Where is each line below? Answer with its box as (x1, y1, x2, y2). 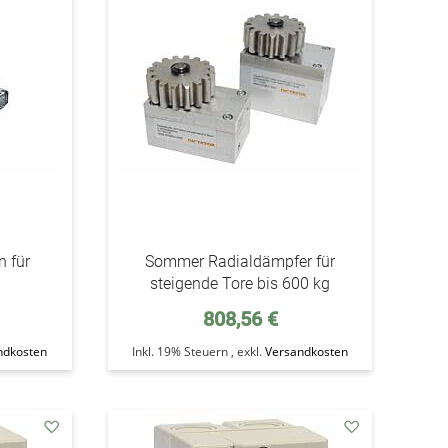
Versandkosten (265, 343, 349, 360)
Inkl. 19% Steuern (132, 343, 232, 360)
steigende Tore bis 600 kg (150, 274, 331, 293)
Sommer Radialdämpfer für (145, 252, 336, 271)
